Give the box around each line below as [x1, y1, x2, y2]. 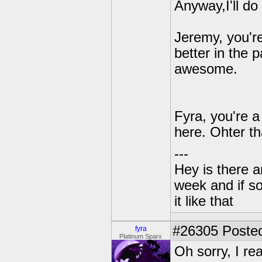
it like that [174, 194, 233, 209]
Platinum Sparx [119, 233, 163, 240]
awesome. [174, 61, 237, 77]
